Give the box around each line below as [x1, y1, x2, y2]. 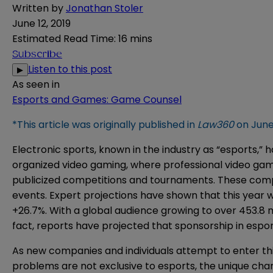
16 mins [118, 32, 152, 46]
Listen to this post [28, 62, 112, 77]
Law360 [197, 118, 234, 132]
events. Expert [12, 188, 83, 203]
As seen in [12, 77, 60, 92]
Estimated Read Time [12, 32, 114, 46]
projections [83, 188, 138, 203]
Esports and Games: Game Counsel [12, 93, 182, 107]
